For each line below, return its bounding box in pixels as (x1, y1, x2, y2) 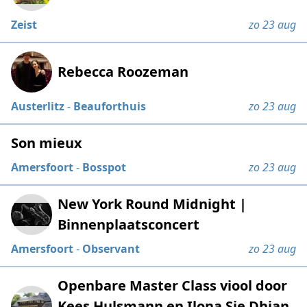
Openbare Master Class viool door (58, 276, 288, 295)
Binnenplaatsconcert (58, 215, 200, 234)
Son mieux (11, 134, 83, 153)
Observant (82, 241, 140, 257)
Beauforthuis (73, 99, 147, 114)
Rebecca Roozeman (58, 62, 189, 82)
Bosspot (82, 160, 127, 175)
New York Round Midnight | (58, 195, 247, 214)
